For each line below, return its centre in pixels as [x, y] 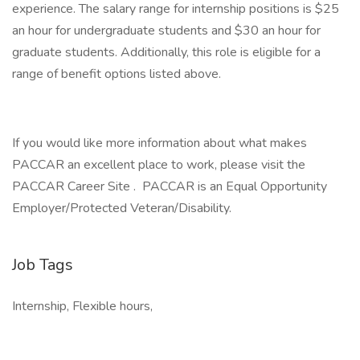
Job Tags [43, 265]
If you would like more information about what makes [160, 143]
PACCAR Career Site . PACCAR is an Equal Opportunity [170, 186]
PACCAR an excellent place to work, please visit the [160, 165]
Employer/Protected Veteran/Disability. [122, 208]
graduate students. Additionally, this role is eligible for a [166, 52]
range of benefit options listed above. [117, 74]
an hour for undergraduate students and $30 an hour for [166, 31]
